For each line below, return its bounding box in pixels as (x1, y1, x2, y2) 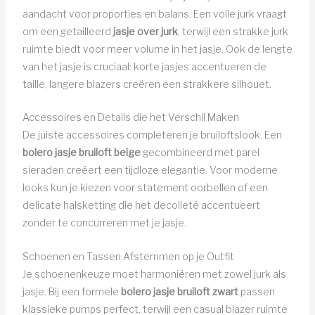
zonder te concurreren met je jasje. (22, 217, 186, 229)
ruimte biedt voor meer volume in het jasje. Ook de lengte (22, 42, 292, 55)
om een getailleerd (22, 25, 113, 37)
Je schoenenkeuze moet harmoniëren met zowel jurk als (22, 267, 286, 280)
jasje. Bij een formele (22, 285, 121, 297)
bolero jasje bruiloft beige (22, 146, 141, 159)
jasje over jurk (112, 25, 178, 37)
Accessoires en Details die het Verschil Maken (22, 111, 239, 124)
